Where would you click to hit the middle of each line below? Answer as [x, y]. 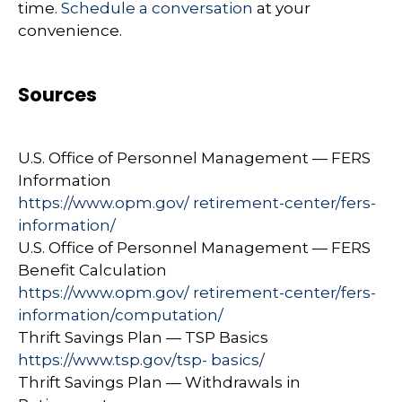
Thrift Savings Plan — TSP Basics [143, 337]
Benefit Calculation [92, 270]
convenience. [70, 30]
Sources [57, 94]
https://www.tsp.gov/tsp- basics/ [141, 360]
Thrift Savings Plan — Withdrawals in [159, 382]
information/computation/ [121, 315]
